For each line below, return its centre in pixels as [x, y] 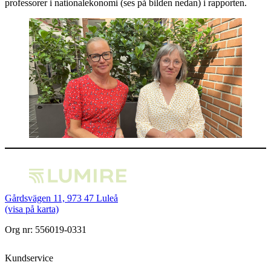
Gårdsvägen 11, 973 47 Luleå [61, 198]
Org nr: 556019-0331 [46, 230]
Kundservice [29, 258]
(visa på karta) [32, 209]
